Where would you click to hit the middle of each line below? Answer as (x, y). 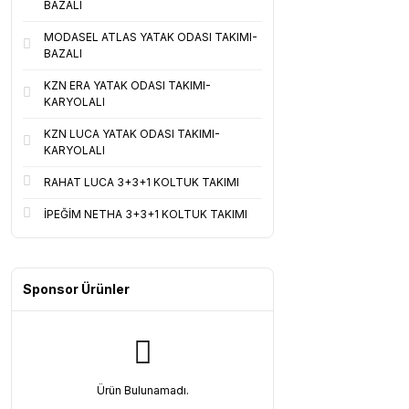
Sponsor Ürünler (76, 289)
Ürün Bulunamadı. (142, 390)
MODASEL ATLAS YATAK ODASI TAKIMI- (151, 37)
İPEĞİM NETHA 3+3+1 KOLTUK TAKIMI (146, 214)
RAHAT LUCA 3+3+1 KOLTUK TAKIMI (142, 182)
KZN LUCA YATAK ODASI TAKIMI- (132, 134)
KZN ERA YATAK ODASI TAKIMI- (127, 85)
